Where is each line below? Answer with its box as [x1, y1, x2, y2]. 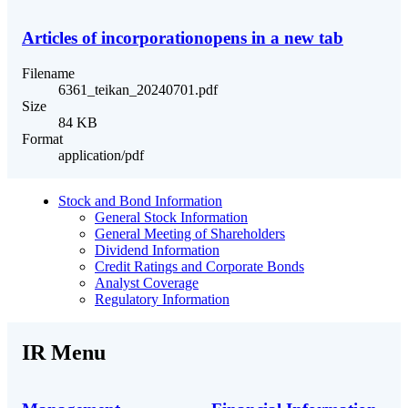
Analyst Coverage [95, 274, 199, 291]
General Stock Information [95, 209, 248, 225]
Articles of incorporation [22, 28, 204, 48]
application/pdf [58, 147, 144, 163]
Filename [22, 65, 75, 81]
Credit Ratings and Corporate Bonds [95, 258, 304, 274]
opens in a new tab [204, 28, 343, 48]
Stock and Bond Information [58, 192, 222, 209]
